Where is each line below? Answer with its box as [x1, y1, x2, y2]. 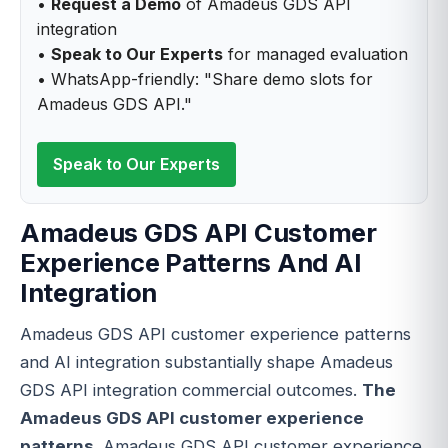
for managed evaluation [223, 43, 408, 64]
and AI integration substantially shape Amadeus [20, 352, 393, 373]
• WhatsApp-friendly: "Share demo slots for [37, 68, 373, 89]
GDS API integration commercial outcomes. [20, 380, 362, 401]
